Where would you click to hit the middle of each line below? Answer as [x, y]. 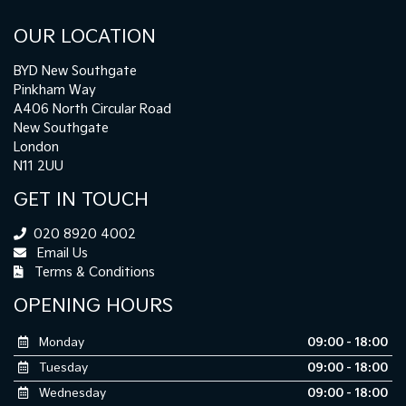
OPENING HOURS [93, 306]
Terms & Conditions [93, 272]
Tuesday [61, 367]
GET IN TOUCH [81, 200]
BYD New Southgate [75, 71]
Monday [59, 342]
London [36, 147]
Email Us [61, 253]
